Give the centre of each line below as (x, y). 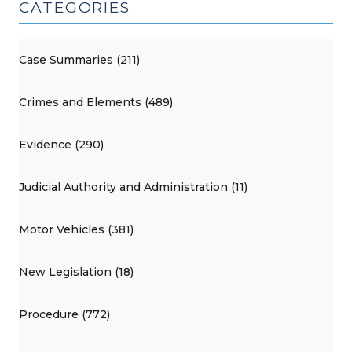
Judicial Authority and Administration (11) (133, 187)
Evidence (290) (61, 145)
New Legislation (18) (76, 272)
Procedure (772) (64, 315)
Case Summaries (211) (79, 60)
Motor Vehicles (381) (76, 230)
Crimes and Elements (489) (96, 103)
